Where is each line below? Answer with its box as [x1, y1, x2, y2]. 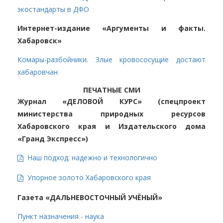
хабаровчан [17, 67, 58, 77]
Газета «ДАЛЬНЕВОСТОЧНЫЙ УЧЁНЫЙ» [17, 192, 162, 202]
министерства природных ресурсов [17, 109, 206, 118]
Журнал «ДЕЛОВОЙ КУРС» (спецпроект [17, 97, 206, 106]
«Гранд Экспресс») [17, 134, 88, 143]
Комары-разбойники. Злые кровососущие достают [17, 55, 206, 64]
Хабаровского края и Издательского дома [17, 121, 206, 131]
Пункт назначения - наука [17, 211, 104, 221]
